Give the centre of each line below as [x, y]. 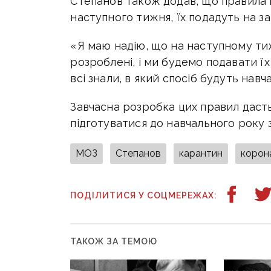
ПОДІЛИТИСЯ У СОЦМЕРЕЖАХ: [144, 196]
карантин [201, 154]
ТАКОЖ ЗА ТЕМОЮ [114, 242]
